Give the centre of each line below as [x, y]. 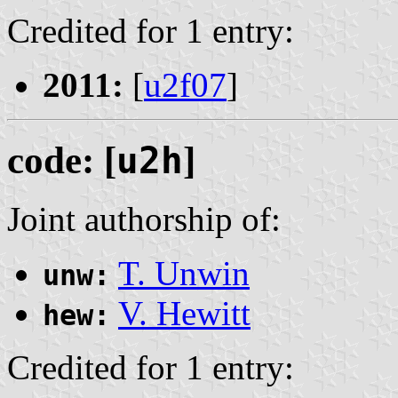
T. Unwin [184, 274]
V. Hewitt [184, 314]
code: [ [62, 160]
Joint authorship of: [144, 219]
